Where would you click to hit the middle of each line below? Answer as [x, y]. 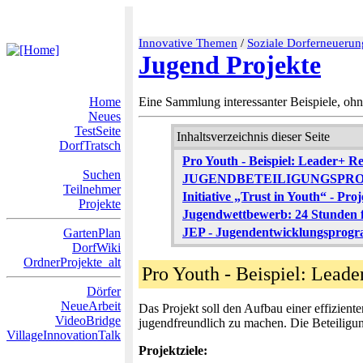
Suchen [102, 175]
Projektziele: [173, 350]
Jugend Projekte [230, 65]
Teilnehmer [92, 189]
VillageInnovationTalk [64, 335]
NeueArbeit [91, 306]
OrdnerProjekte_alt [72, 262]
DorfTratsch [90, 145]
